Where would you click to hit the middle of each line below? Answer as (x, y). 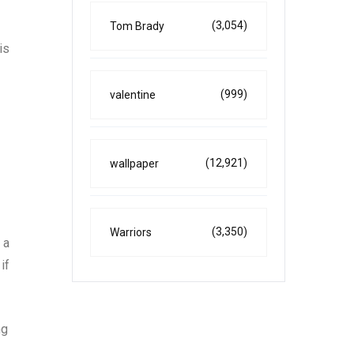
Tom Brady (137, 26)
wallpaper (134, 164)
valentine (133, 95)
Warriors (131, 232)
